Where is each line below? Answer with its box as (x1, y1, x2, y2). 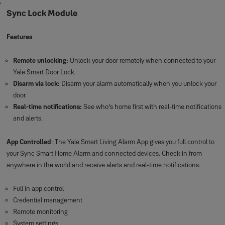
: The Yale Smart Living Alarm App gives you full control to (51, 138, 214, 146)
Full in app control (13, 184, 64, 192)
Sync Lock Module (6, 8, 77, 18)
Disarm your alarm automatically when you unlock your (59, 79, 216, 87)
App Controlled (6, 138, 51, 146)
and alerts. (13, 114, 43, 122)
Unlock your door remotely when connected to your (68, 56, 215, 64)
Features (6, 33, 32, 41)
